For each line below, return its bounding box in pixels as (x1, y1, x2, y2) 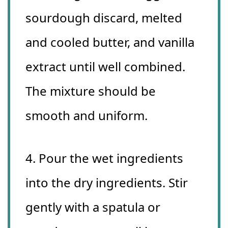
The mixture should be (25, 82, 156, 100)
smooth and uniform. (25, 107, 148, 124)
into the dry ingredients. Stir (25, 174, 188, 191)
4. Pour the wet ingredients (25, 150, 183, 167)
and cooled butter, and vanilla (25, 34, 194, 51)
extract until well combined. (25, 58, 185, 75)
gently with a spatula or (25, 198, 160, 216)
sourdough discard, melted (25, 9, 182, 26)
